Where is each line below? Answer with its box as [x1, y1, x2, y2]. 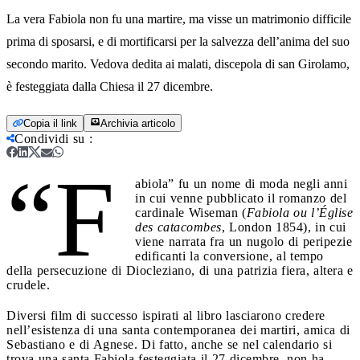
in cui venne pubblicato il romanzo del [135, 190, 347, 205]
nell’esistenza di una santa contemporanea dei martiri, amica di [6, 322, 350, 337]
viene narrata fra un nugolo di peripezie [135, 234, 353, 248]
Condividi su [14, 131, 85, 145]
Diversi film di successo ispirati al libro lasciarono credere [6, 308, 325, 322]
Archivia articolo [100, 117, 175, 129]
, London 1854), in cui [221, 219, 346, 234]
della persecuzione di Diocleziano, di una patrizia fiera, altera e [6, 263, 354, 277]
